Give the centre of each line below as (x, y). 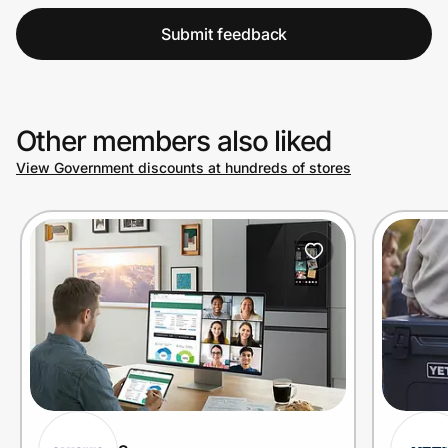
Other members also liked (173, 140)
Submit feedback (224, 33)
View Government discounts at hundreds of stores (183, 167)
